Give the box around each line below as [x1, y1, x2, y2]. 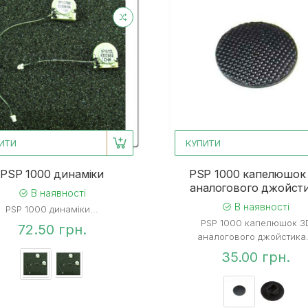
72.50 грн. [17, 221, 87, 239]
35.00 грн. [221, 249, 291, 266]
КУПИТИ [186, 137, 221, 149]
